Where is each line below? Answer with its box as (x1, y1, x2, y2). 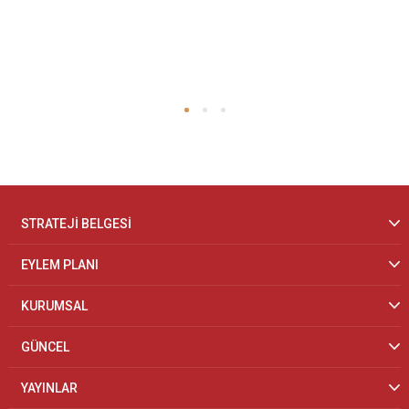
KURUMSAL (21, 299, 88, 313)
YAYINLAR (21, 381, 78, 395)
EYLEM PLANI (21, 257, 99, 272)
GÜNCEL (21, 340, 69, 354)
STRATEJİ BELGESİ (21, 216, 131, 231)
